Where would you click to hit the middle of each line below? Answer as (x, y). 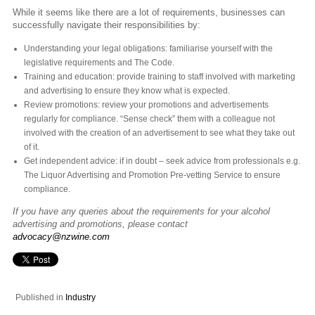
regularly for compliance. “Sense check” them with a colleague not (149, 118)
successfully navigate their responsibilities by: (107, 25)
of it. (32, 147)
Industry (81, 297)
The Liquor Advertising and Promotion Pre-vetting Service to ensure (152, 175)
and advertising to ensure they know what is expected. (127, 90)
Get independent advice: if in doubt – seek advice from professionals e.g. (162, 161)
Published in (39, 297)
